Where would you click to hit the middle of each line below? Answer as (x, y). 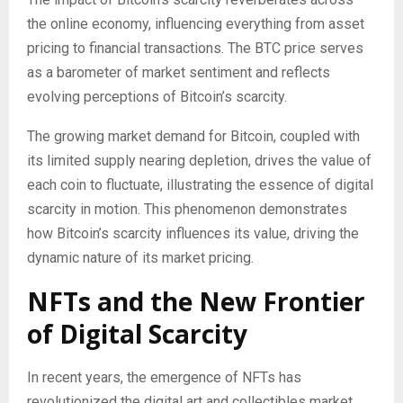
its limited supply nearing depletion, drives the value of (199, 160)
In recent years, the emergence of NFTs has (164, 377)
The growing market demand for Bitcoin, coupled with (193, 136)
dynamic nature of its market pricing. (140, 257)
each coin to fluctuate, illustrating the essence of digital (200, 184)
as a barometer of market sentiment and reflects (179, 72)
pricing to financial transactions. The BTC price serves (195, 48)
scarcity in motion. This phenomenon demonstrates (187, 209)
